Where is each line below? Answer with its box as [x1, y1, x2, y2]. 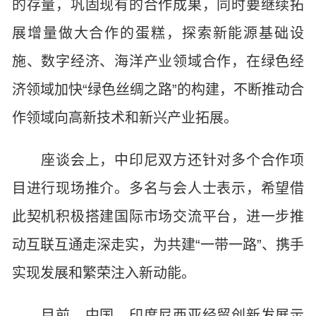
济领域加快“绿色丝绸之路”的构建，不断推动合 [12, 82, 304, 97]
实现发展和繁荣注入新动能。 [12, 265, 195, 281]
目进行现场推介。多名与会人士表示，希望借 [12, 181, 304, 196]
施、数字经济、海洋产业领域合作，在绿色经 [12, 54, 304, 69]
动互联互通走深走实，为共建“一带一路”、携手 [12, 237, 304, 253]
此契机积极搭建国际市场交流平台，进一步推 [12, 209, 304, 224]
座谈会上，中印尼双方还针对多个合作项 [12, 152, 304, 168]
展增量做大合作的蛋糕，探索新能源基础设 [12, 25, 304, 41]
